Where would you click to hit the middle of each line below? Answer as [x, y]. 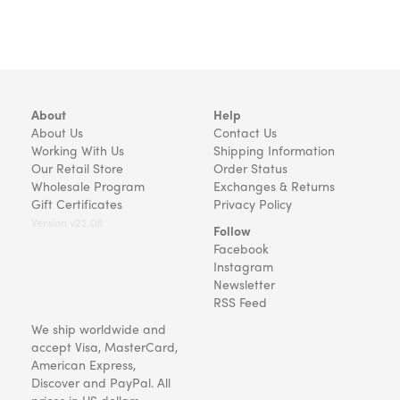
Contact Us [245, 132]
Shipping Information [274, 150]
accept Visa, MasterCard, [104, 346]
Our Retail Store [77, 168]
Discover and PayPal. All [101, 382]
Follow [232, 230]
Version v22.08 [67, 222]
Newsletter [244, 284]
